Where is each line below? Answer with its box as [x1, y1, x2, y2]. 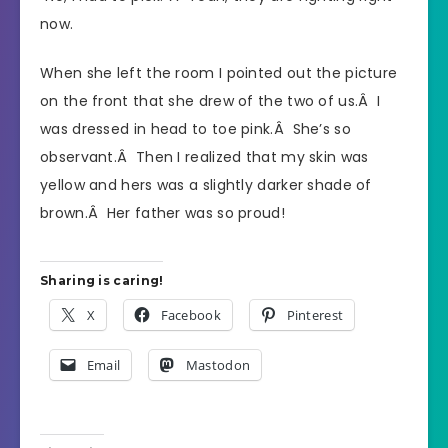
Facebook [160, 305, 221, 324]
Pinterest [286, 305, 344, 324]
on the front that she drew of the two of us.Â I [40, 90, 381, 111]
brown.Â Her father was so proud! [40, 202, 285, 223]
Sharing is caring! [40, 272, 164, 288]
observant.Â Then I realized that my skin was [40, 146, 369, 167]
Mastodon [185, 355, 251, 374]
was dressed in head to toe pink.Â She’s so [40, 118, 351, 139]
